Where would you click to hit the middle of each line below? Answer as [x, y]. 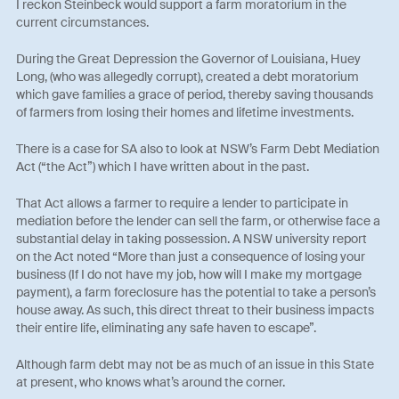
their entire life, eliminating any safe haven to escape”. [167, 327]
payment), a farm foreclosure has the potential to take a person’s [196, 292]
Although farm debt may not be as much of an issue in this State [195, 364]
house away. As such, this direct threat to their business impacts [195, 309]
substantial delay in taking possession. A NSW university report [192, 238]
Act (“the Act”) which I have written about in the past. [163, 166]
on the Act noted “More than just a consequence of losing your [191, 256]
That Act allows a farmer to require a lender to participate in [183, 203]
